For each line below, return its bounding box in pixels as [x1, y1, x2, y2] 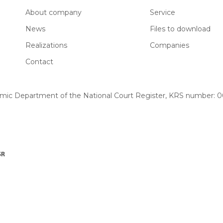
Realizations [25, 41, 67, 50]
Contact [25, 57, 53, 66]
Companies [150, 41, 189, 50]
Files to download [150, 24, 211, 33]
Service [150, 8, 175, 17]
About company [25, 8, 82, 17]
